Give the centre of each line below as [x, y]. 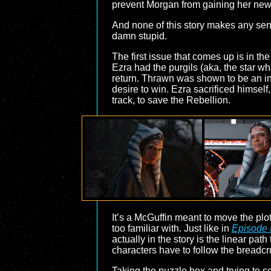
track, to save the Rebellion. [171, 100]
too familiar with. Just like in [172, 228]
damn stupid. [139, 36]
